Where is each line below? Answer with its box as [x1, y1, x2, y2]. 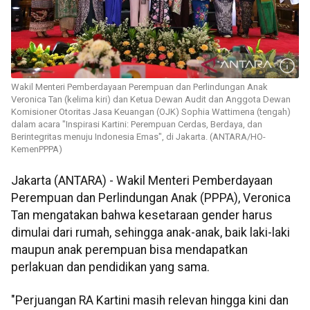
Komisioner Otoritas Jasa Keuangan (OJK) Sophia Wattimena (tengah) [11, 107, 291, 118]
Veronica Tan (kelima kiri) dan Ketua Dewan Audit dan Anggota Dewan [11, 94, 291, 105]
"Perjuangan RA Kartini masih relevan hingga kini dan [11, 293, 289, 307]
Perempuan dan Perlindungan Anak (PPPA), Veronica [11, 191, 291, 206]
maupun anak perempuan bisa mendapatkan [11, 243, 248, 257]
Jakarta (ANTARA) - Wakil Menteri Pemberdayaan [11, 174, 273, 188]
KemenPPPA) [11, 144, 62, 155]
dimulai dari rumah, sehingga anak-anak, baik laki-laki [11, 226, 290, 240]
